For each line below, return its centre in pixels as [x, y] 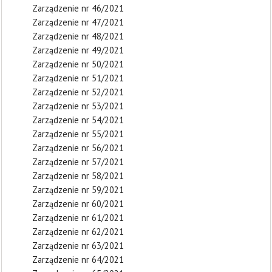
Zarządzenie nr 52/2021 [78, 92]
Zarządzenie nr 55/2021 [78, 134]
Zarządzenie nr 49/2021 [78, 50]
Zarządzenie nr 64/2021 [78, 260]
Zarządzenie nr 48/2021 [78, 36]
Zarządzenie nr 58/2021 [78, 176]
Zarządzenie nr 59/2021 [78, 190]
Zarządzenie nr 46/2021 [78, 8]
